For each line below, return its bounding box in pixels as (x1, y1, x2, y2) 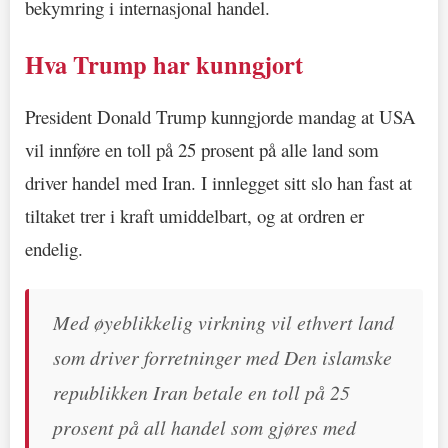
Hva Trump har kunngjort (25, 47, 303, 83)
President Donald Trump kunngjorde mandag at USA (25, 103, 416, 129)
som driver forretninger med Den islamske (53, 343, 392, 370)
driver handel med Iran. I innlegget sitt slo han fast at (25, 169, 412, 195)
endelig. (25, 235, 83, 261)
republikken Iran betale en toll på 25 (53, 378, 350, 405)
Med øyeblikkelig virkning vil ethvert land (53, 308, 394, 335)
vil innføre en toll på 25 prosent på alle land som (25, 136, 379, 162)
